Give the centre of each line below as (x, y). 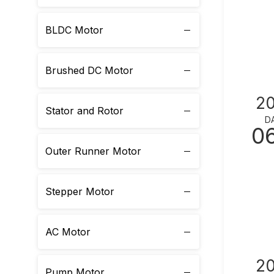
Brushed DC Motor (89, 70)
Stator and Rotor (84, 111)
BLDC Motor (74, 30)
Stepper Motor (80, 191)
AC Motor (68, 232)
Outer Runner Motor (93, 151)
